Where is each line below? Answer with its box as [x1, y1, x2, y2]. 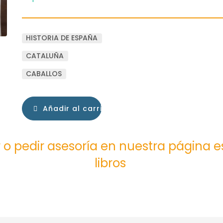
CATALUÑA [26, 51, 64, 61]
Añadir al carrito [40, 104, 111, 114]
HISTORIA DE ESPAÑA [26, 33, 98, 43]
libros [94, 155, 129, 172]
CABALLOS [26, 69, 62, 79]
